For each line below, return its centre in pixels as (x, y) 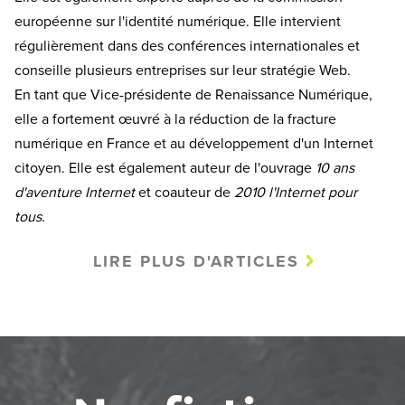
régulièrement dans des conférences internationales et (187, 46)
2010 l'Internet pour (296, 192)
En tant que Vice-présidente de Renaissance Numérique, (193, 94)
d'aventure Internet (75, 192)
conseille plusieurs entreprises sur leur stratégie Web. (183, 70)
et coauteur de (184, 192)
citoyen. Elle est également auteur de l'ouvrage (165, 168)
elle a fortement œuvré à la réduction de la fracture (175, 119)
